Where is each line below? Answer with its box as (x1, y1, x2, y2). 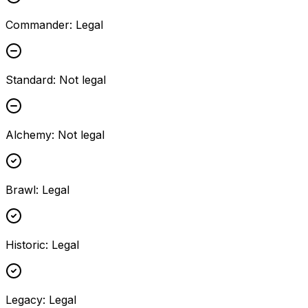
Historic (5, 238, 45, 252)
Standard (5, 73, 53, 87)
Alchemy (5, 128, 52, 142)
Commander (5, 18, 69, 32)
